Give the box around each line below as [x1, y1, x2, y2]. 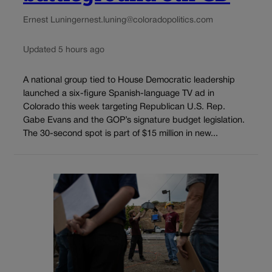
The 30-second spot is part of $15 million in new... [23, 129, 218, 138]
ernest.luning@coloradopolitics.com [76, 16, 213, 25]
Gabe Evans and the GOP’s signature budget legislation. [23, 116, 245, 124]
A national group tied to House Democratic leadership [23, 76, 235, 84]
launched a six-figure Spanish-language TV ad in [23, 89, 214, 98]
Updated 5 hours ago [23, 46, 104, 55]
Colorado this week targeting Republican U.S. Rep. [23, 103, 225, 111]
